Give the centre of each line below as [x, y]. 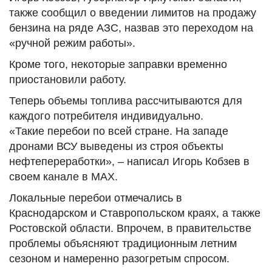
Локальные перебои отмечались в [96, 198]
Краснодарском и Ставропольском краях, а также [135, 213]
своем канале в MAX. [63, 177]
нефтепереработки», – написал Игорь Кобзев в [129, 161]
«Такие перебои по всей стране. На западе [119, 131]
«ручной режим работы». [72, 43]
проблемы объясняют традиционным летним [123, 243]
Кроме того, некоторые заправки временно [118, 64]
